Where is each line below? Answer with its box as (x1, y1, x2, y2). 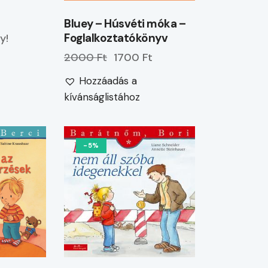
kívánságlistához (64, 90, 141, 103)
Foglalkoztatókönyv (64, 30, 168, 45)
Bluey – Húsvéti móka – (64, 16, 186, 31)
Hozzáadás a (79, 74, 138, 87)
